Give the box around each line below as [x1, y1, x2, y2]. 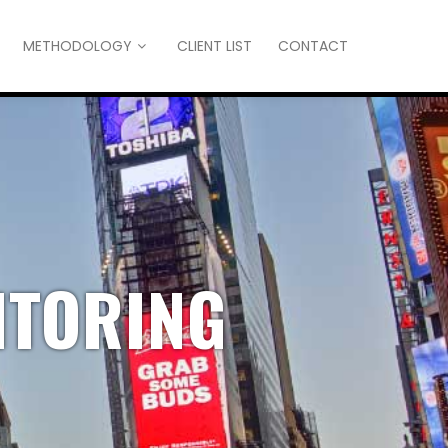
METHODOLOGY [23, 36, 132, 56]
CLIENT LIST [177, 36, 252, 56]
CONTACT [278, 36, 348, 56]
